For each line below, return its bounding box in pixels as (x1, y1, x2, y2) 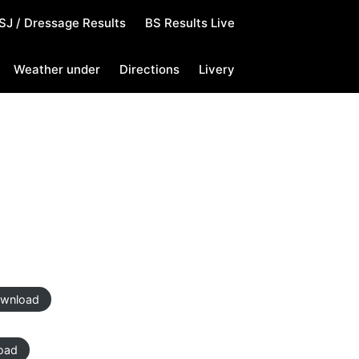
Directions (119, 62, 179, 77)
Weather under (13, 62, 100, 77)
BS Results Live (144, 15, 235, 30)
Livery (198, 62, 235, 77)
